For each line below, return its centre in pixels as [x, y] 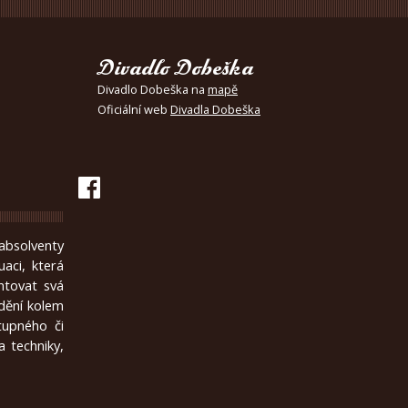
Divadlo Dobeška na [153, 89]
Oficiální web [134, 109]
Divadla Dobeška [215, 109]
